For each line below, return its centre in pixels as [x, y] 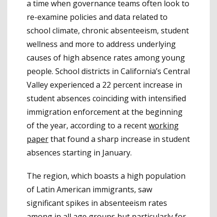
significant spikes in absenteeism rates [97, 203]
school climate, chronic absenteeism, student [108, 31]
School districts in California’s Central [123, 71]
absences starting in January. [79, 153]
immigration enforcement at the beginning [105, 112]
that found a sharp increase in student [119, 139]
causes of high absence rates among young [106, 58]
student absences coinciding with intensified [106, 99]
